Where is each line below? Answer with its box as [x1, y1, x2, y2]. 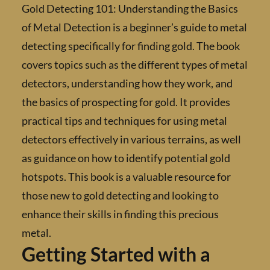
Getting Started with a [63, 242, 251, 266]
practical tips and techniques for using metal [63, 114, 268, 128]
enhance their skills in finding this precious [63, 207, 260, 221]
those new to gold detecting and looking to [63, 189, 260, 202]
